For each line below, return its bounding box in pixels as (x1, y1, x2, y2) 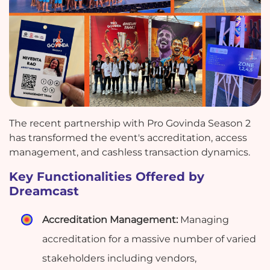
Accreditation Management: (42, 213, 178, 225)
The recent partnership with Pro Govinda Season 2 (9, 117, 251, 129)
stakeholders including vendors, (42, 252, 197, 264)
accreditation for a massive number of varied (42, 233, 257, 245)
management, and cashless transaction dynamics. (9, 146, 250, 158)
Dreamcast (9, 183, 79, 198)
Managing (178, 213, 230, 225)
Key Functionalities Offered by (9, 169, 204, 184)
